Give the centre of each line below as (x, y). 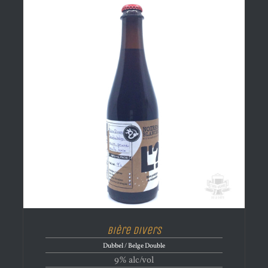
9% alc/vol (134, 260)
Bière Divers (134, 230)
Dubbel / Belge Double (134, 246)
